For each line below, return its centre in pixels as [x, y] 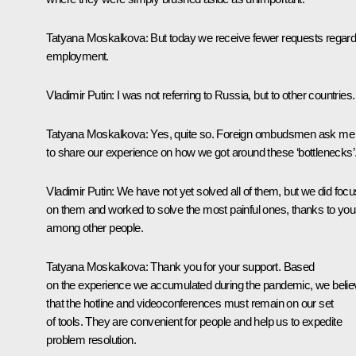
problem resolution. [91, 339]
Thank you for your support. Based [232, 266]
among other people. [95, 227]
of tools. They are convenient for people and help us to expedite [194, 321]
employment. [77, 56]
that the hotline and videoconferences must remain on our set [190, 303]
